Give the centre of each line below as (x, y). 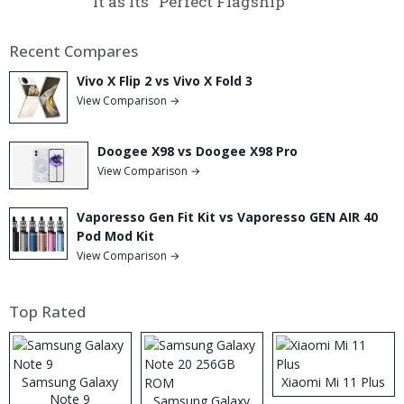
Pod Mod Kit (115, 235)
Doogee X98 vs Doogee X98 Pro (197, 151)
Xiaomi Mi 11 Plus (334, 381)
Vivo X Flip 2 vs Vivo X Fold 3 (165, 80)
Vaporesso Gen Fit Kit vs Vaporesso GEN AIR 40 (227, 216)
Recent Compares (73, 50)
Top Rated (47, 311)
